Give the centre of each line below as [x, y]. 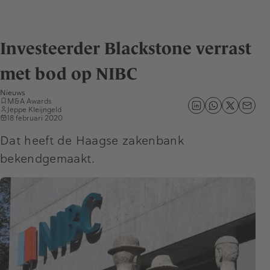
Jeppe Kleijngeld [34, 109]
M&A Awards [29, 101]
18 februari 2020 [35, 118]
